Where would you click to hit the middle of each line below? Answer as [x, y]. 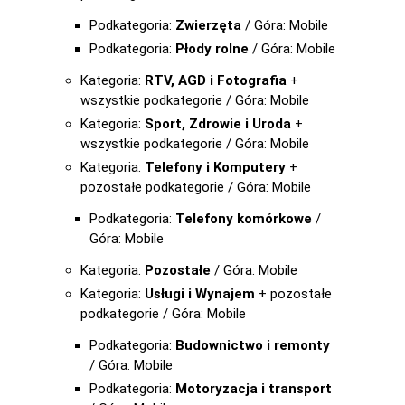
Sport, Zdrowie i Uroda [218, 124]
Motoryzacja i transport [254, 389]
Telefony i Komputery [215, 167]
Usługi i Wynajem [200, 294]
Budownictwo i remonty [253, 345]
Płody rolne [212, 49]
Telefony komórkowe [244, 219]
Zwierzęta [208, 25]
